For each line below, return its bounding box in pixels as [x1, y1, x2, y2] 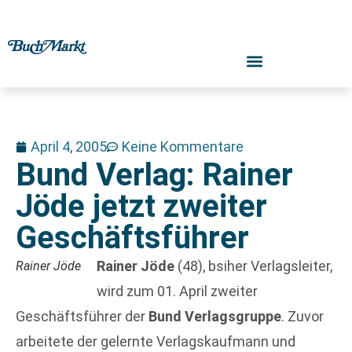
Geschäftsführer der [16, 308, 148, 324]
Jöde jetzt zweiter [16, 188, 267, 225]
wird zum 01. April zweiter [97, 283, 258, 299]
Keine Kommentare [122, 138, 244, 155]
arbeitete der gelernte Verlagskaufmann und [16, 333, 295, 350]
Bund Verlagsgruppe [148, 308, 281, 324]
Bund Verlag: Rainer [16, 156, 293, 193]
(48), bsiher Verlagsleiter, [174, 258, 332, 274]
